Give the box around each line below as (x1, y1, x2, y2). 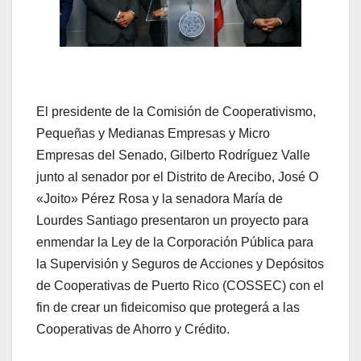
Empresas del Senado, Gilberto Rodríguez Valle (36, 148, 310, 163)
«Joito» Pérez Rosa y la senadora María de (36, 192, 283, 206)
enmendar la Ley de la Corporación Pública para (36, 235, 313, 250)
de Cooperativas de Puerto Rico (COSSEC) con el (36, 279, 324, 293)
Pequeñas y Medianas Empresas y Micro (36, 127, 270, 141)
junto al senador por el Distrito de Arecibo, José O (36, 170, 318, 185)
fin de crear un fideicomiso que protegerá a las (36, 301, 300, 315)
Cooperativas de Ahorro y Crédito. (36, 322, 230, 337)
